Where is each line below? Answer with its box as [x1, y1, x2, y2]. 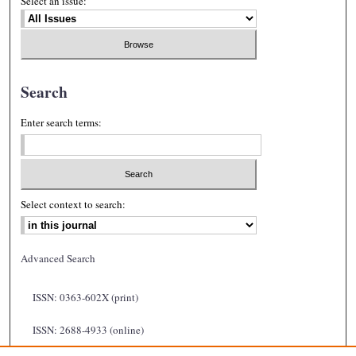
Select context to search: [21, 196, 126, 211]
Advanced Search [21, 250, 96, 265]
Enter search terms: [21, 115, 103, 130]
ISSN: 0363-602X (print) [33, 289, 139, 304]
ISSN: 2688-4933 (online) [33, 322, 145, 337]
